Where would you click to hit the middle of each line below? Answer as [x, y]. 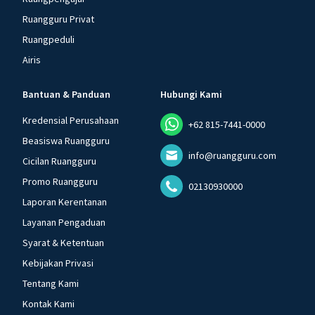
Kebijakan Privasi [58, 263]
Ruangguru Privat [58, 19]
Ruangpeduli [49, 39]
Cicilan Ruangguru [59, 161]
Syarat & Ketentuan [63, 243]
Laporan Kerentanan [65, 202]
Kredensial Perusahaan [71, 120]
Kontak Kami [49, 304]
